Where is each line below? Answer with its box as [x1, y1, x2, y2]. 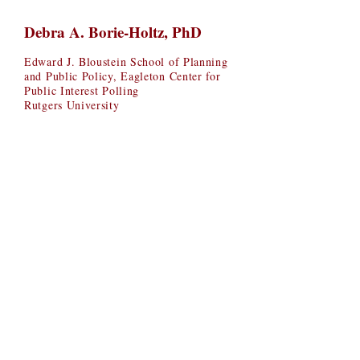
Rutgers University [24, 97, 120, 112]
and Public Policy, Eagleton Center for [24, 68, 221, 84]
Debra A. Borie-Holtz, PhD [24, 21, 202, 43]
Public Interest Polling [24, 83, 140, 98]
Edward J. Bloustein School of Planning [24, 54, 228, 69]
